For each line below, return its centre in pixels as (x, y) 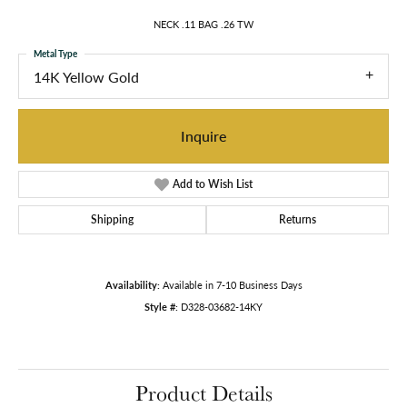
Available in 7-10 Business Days (232, 284)
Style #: (161, 306)
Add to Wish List (213, 184)
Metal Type (55, 54)
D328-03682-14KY (222, 306)
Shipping (112, 219)
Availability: (132, 284)
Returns (298, 219)
